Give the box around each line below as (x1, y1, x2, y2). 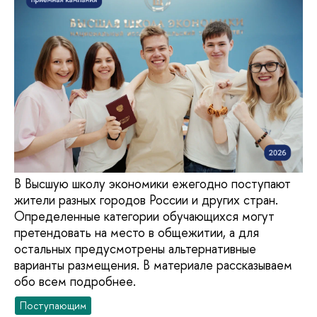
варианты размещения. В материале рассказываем (14, 256, 292, 275)
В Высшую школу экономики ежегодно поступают (14, 175, 291, 193)
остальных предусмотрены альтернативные (14, 240, 256, 258)
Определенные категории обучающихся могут (14, 207, 275, 226)
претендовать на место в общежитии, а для (14, 224, 259, 242)
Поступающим (20, 299, 87, 313)
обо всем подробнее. (14, 272, 136, 291)
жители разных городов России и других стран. (14, 191, 278, 209)
